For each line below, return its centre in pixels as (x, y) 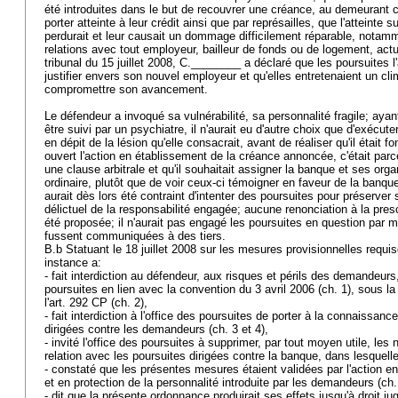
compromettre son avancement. (128, 89)
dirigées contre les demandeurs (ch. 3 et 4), (158, 329)
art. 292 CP (78, 302)
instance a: (75, 263)
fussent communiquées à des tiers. (137, 236)
